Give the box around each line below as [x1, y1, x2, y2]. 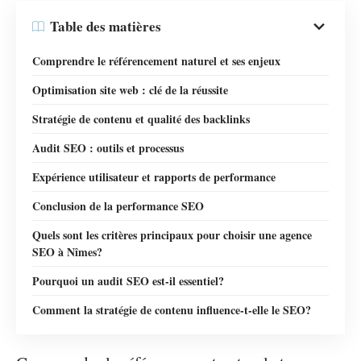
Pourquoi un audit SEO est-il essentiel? [32, 272, 224, 289]
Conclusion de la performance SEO [32, 197, 204, 214]
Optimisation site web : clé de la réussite [32, 81, 228, 98]
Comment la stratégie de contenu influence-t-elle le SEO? [32, 301, 311, 318]
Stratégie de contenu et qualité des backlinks [32, 110, 250, 127]
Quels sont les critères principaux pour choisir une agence [32, 226, 312, 243]
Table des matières [50, 16, 161, 36]
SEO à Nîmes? [32, 243, 102, 260]
